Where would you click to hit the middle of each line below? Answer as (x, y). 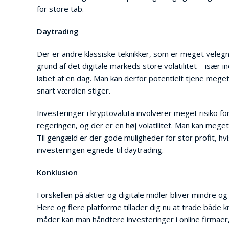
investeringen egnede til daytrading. (100, 150)
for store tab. (60, 9)
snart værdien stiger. (74, 90)
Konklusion (57, 172)
